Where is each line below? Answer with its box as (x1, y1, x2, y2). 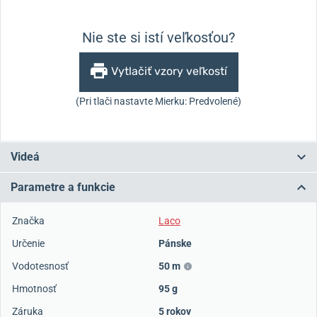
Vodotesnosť (12, 260, 69, 272)
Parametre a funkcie (11, 180, 115, 194)
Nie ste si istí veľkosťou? (82, 28, 235, 46)
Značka (12, 214, 45, 226)
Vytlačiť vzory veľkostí (110, 64, 227, 78)
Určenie (12, 237, 45, 249)
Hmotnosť (12, 282, 57, 294)
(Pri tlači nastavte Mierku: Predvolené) (76, 95, 241, 107)
